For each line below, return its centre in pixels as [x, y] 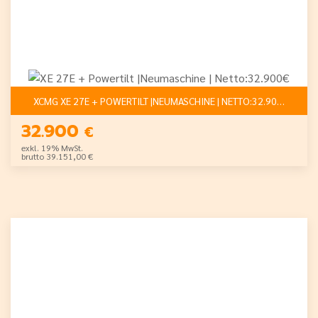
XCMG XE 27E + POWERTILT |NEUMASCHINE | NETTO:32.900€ [253, 100]
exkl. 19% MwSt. [52, 148]
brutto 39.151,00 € [57, 156]
